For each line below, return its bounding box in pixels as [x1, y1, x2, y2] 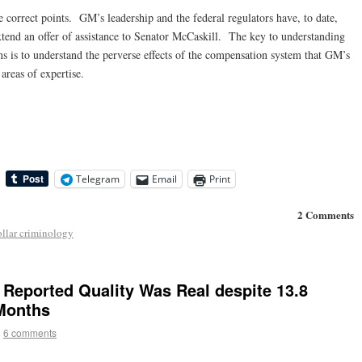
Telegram [76, 172, 120, 187]
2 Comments [297, 207, 354, 223]
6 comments [3, 325, 57, 339]
